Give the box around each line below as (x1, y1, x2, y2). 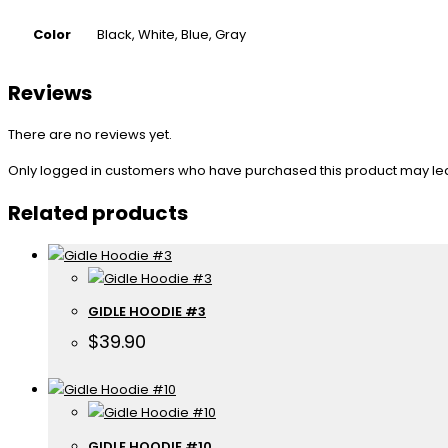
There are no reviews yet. (8, 125, 172, 145)
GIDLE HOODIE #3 (88, 302, 206, 322)
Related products (8, 199, 188, 227)
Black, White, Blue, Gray (97, 25, 246, 45)
